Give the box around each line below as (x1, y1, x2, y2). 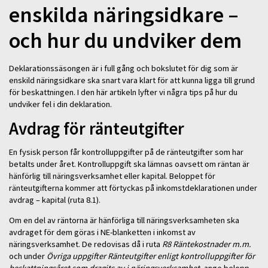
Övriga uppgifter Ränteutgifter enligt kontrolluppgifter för (47, 250, 255, 261)
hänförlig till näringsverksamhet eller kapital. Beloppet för (9, 170, 215, 181)
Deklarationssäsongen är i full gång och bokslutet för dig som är (9, 62, 238, 74)
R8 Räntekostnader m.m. (162, 238, 251, 249)
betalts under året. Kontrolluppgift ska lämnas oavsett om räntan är (9, 158, 249, 169)
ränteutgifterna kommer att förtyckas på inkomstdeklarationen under (9, 182, 257, 193)
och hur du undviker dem (9, 27, 242, 54)
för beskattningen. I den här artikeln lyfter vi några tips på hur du (9, 86, 237, 98)
